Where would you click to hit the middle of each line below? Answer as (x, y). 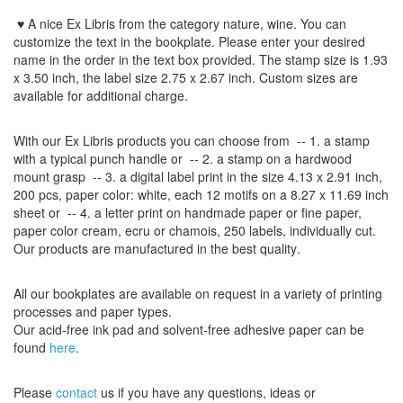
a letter (114, 212)
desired (344, 41)
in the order (82, 59)
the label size (120, 77)
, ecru (134, 230)
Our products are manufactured (103, 248)
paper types (134, 311)
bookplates (82, 293)
